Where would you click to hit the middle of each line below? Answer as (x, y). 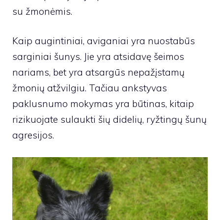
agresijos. (33, 135)
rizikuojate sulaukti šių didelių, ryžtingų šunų (110, 120)
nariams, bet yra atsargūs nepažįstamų (98, 72)
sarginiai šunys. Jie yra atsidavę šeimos (98, 57)
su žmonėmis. (42, 11)
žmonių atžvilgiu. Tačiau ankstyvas (90, 88)
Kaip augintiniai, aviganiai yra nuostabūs (104, 41)
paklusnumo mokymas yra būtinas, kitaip (103, 104)
